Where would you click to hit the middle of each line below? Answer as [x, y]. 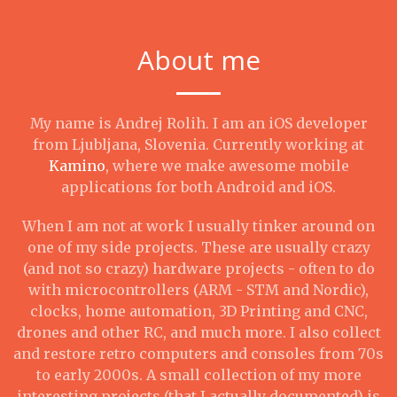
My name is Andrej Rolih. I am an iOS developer [198, 123]
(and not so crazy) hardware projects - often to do [198, 269]
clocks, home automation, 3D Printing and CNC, [198, 311]
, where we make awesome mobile [227, 166]
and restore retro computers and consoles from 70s [198, 354]
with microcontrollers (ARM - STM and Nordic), [198, 290]
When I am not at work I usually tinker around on [198, 226]
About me [198, 60]
